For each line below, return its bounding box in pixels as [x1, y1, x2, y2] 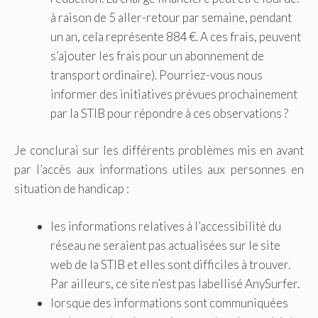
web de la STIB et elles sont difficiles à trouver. [50, 256, 290, 272]
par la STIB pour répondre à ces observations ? [50, 105, 288, 121]
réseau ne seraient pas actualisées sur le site [50, 237, 280, 253]
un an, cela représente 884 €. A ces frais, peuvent [50, 28, 301, 44]
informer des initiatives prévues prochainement [50, 86, 297, 102]
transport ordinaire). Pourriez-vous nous [50, 67, 263, 82]
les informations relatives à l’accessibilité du [50, 218, 281, 234]
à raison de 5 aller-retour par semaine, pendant [50, 9, 292, 25]
